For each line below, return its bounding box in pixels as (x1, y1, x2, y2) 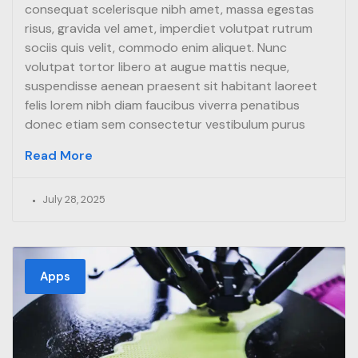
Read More (25, 147, 93, 165)
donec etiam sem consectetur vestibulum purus (25, 116, 305, 133)
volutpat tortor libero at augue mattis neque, (25, 58, 289, 76)
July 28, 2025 (42, 193, 105, 207)
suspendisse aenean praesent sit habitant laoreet (25, 78, 317, 95)
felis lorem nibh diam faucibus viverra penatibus (25, 97, 300, 114)
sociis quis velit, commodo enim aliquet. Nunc (25, 39, 287, 57)
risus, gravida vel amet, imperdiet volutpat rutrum (25, 20, 312, 38)
